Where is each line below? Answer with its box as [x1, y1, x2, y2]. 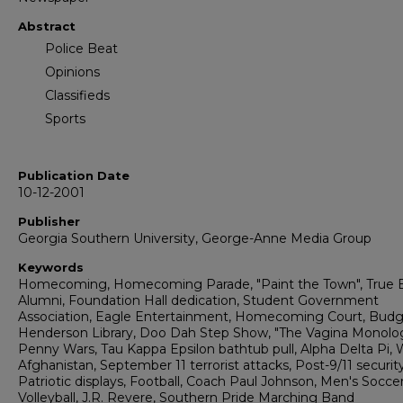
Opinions [45, 64, 100, 81]
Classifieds [45, 87, 110, 104]
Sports [45, 111, 85, 128]
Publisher [18, 214, 80, 229]
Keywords [18, 260, 84, 275]
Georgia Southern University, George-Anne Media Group [18, 230, 372, 247]
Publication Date [18, 168, 130, 184]
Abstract [18, 19, 76, 34]
